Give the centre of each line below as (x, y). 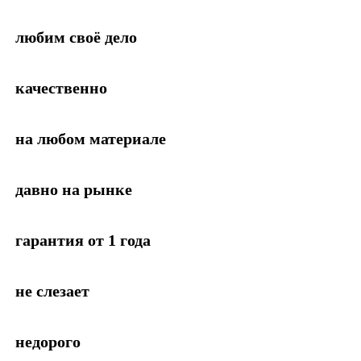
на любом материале (91, 138)
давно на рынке (74, 189)
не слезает (52, 290)
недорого (48, 341)
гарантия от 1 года (83, 240)
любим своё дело (76, 37)
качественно (61, 87)
